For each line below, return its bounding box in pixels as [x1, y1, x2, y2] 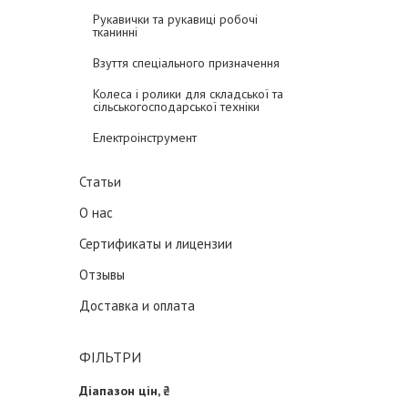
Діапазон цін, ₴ [79, 382, 170, 399]
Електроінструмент [93, 129, 197, 146]
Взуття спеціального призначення [93, 55, 280, 71]
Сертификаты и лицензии [79, 235, 232, 252]
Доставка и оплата [79, 297, 195, 314]
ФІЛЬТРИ [79, 348, 141, 366]
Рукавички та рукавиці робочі [93, 11, 258, 27]
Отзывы [79, 266, 125, 283]
